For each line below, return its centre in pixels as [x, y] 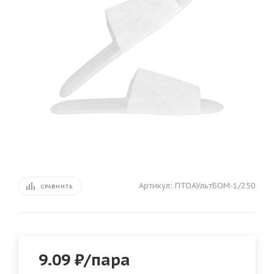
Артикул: [156, 186]
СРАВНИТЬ [57, 186]
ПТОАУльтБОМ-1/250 [215, 186]
